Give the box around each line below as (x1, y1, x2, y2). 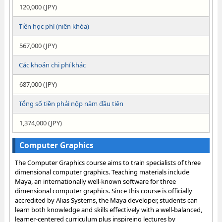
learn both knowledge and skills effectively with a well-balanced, (14, 205, 202, 214)
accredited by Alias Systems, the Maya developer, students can (14, 196, 198, 205)
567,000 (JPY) (19, 41, 57, 50)
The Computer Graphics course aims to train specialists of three (14, 158, 201, 167)
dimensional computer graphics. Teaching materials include (14, 167, 189, 176)
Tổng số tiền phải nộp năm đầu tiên (18, 99, 123, 108)
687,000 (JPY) (19, 80, 57, 89)
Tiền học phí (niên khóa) (18, 22, 89, 31)
